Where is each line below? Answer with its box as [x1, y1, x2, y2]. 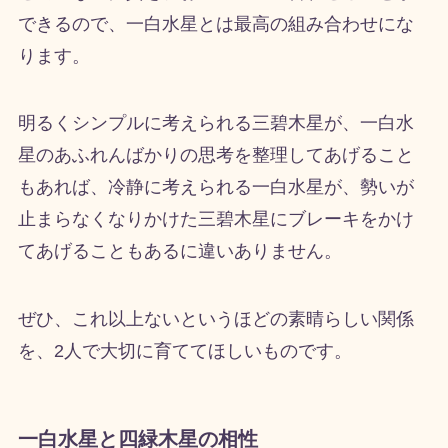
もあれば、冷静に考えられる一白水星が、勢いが [17, 177, 414, 198]
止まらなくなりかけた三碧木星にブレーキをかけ [17, 209, 414, 230]
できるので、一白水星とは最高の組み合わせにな [17, 13, 414, 34]
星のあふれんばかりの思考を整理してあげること [17, 145, 414, 166]
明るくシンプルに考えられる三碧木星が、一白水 [17, 113, 414, 134]
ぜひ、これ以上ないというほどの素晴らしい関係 [17, 309, 414, 330]
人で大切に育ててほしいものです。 [63, 341, 352, 362]
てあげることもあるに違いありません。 [17, 241, 342, 262]
